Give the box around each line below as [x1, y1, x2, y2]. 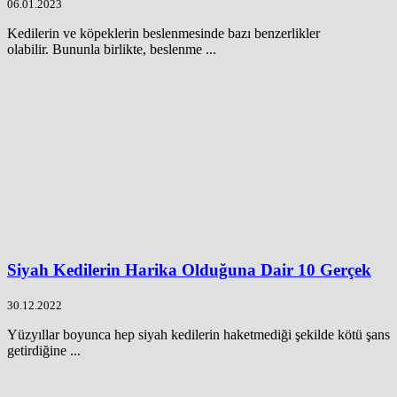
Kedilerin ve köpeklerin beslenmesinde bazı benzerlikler [7, 25, 320, 41]
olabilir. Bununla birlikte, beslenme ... [7, 41, 216, 57]
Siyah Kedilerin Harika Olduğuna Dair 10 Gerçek [7, 261, 371, 280]
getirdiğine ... [7, 342, 81, 358]
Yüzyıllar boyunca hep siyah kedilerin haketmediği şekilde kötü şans [7, 326, 390, 342]
